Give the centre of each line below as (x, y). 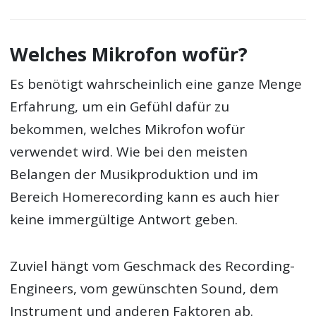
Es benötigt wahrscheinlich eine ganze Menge (156, 84)
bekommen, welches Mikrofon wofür (128, 129)
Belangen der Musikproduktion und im (134, 174)
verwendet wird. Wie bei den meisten (129, 151)
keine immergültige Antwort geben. (124, 219)
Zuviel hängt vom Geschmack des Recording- (153, 266)
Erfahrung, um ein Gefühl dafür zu (120, 106)
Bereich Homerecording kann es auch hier (145, 196)
